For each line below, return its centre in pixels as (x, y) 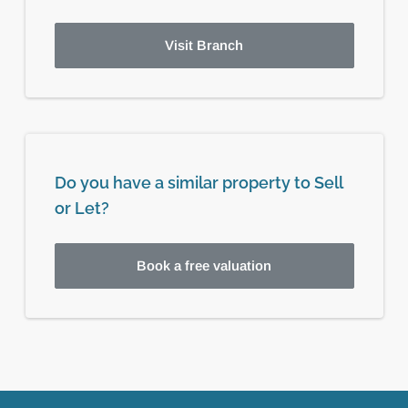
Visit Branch (204, 45)
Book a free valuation (204, 265)
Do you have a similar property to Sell (198, 182)
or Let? (82, 208)
